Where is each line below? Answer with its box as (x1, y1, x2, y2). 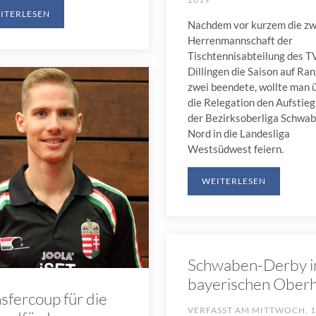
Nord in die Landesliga (187, 127, 290, 140)
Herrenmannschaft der (187, 34, 293, 47)
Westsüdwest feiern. (187, 142, 284, 156)
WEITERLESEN (201, 176, 266, 187)
